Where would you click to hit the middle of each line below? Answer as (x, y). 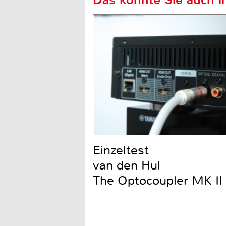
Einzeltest (121, 150)
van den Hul (127, 165)
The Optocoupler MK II (158, 180)
